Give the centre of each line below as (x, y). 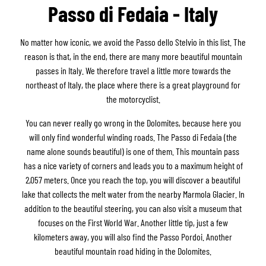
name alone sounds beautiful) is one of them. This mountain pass (133, 151)
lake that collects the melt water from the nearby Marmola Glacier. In (133, 194)
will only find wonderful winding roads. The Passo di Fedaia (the (133, 137)
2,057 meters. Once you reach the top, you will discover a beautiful (133, 179)
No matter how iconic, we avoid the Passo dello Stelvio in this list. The (133, 42)
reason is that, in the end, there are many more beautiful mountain (133, 56)
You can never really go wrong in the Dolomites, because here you (133, 122)
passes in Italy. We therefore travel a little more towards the (133, 70)
